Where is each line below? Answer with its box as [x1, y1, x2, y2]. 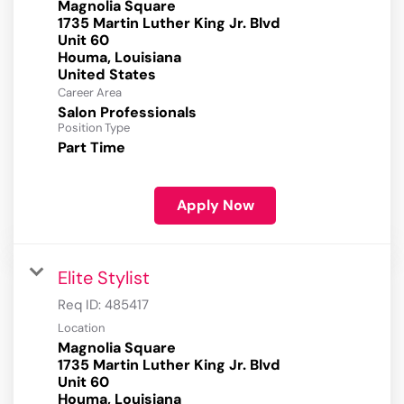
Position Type [58, 120, 130, 136]
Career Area [58, 85, 122, 101]
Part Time [58, 138, 125, 158]
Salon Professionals [58, 103, 197, 123]
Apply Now [176, 196, 254, 216]
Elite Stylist [58, 266, 150, 290]
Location [58, 320, 105, 336]
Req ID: [58, 296, 105, 315]
